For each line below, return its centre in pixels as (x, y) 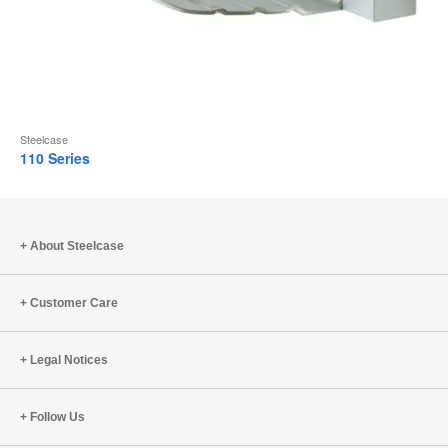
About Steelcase (77, 245)
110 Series (55, 157)
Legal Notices (69, 359)
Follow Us (57, 416)
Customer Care (74, 302)
